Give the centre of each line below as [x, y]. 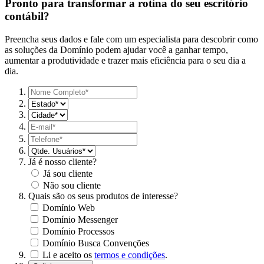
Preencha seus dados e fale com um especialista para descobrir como [131, 39]
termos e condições [130, 255]
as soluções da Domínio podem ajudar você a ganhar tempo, [116, 50]
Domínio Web [69, 208]
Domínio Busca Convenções [96, 243]
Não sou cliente [72, 186]
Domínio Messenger [80, 220]
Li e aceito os [68, 255]
